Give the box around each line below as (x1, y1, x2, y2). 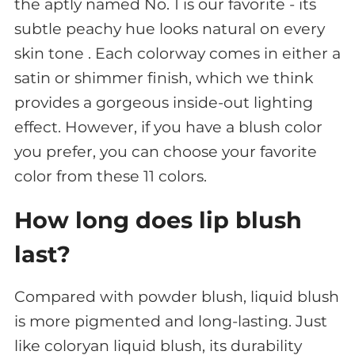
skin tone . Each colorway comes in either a (13, 44, 341, 63)
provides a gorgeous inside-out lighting (13, 93, 313, 112)
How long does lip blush (13, 205, 302, 234)
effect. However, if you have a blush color (13, 117, 323, 136)
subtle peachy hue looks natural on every (13, 19, 325, 38)
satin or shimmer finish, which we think (13, 68, 313, 87)
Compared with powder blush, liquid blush (13, 288, 339, 307)
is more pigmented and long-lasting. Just (13, 312, 327, 331)
